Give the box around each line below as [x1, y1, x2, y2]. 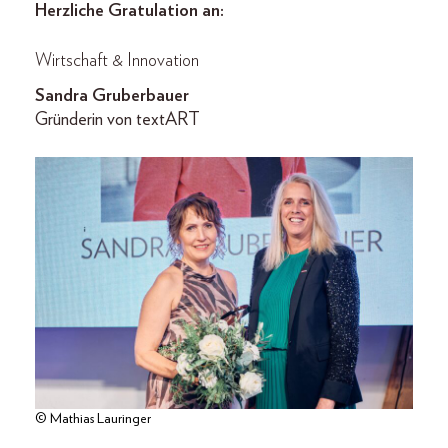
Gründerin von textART [35, 110, 200, 129]
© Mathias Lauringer [35, 411, 151, 426]
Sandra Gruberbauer [35, 86, 189, 105]
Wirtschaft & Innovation [35, 51, 199, 70]
